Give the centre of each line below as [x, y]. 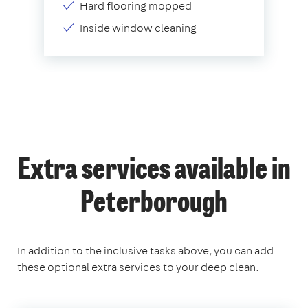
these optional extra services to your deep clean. [138, 267]
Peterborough [154, 204]
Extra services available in [154, 171]
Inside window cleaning [138, 27]
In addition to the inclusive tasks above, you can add [145, 250]
